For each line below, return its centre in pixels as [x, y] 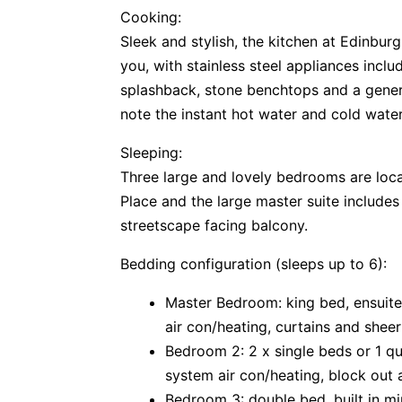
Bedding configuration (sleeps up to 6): [254, 264]
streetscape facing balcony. [214, 225]
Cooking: [151, 17]
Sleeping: [152, 153]
